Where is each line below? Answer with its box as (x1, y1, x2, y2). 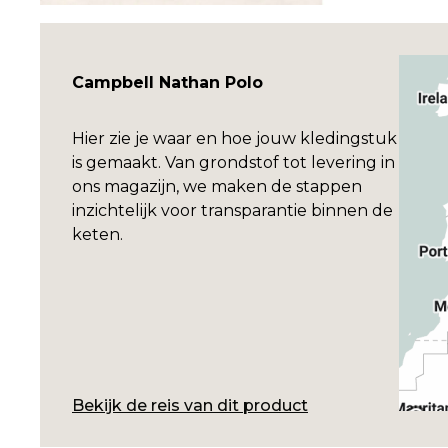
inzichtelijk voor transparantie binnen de (72, 201, 393, 221)
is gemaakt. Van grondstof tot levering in (72, 153, 395, 173)
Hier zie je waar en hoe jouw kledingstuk (72, 129, 397, 149)
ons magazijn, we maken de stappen (72, 177, 362, 197)
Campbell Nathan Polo (72, 73, 263, 93)
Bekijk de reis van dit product (72, 396, 308, 416)
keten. (72, 225, 123, 245)
